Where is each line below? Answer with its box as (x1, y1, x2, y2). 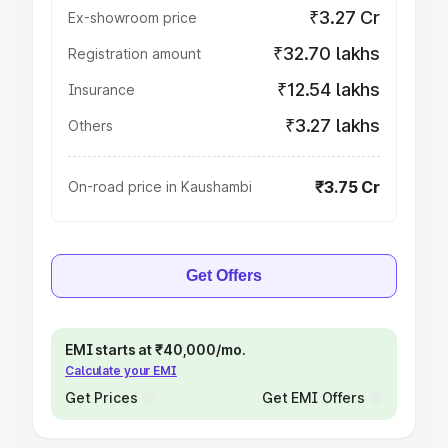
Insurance (68, 81, 135, 98)
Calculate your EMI (65, 363, 177, 378)
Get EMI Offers (261, 389, 365, 406)
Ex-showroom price (68, 9, 197, 26)
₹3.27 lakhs (284, 115, 380, 136)
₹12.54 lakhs (277, 79, 380, 100)
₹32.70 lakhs (273, 43, 380, 64)
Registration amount (68, 45, 201, 62)
